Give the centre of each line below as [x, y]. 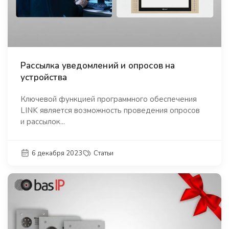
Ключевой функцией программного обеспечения [109, 99]
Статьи [104, 153]
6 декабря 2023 [57, 153]
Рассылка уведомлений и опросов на [98, 65]
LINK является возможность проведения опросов [110, 110]
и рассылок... [43, 121]
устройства [44, 77]
